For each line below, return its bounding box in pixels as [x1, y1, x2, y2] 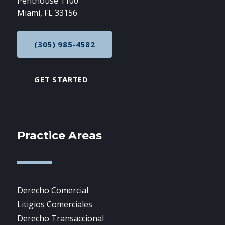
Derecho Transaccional [17, 213, 104, 224]
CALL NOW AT [64, 43, 120, 53]
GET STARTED [34, 74, 88, 84]
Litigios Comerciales [17, 199, 93, 210]
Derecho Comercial [17, 185, 89, 196]
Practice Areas [17, 129, 102, 142]
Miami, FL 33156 [17, 7, 78, 18]
